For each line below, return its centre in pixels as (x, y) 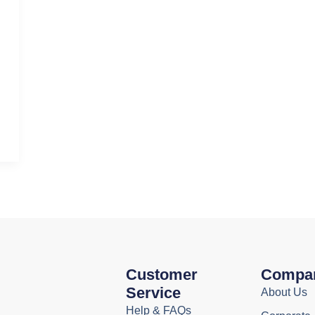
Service (153, 292)
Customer (161, 274)
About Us (284, 292)
